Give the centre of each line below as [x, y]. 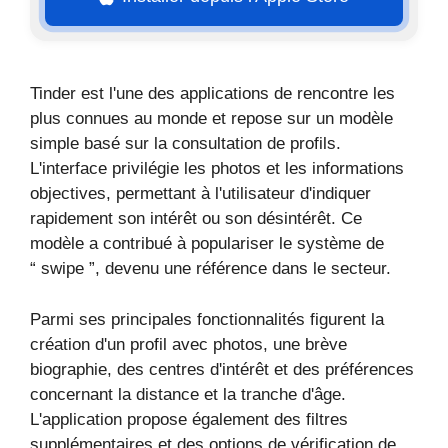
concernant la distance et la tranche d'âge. [188, 394]
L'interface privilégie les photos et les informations [217, 168]
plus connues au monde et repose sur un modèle [211, 118]
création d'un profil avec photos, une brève [188, 344]
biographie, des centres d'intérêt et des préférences [222, 369]
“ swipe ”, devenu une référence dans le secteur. [210, 268]
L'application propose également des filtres [189, 419]
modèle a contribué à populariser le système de [207, 243]
